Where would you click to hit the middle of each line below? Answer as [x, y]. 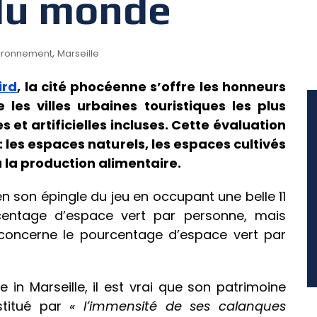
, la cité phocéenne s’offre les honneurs [152, 87]
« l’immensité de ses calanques [178, 306]
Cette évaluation [229, 125]
